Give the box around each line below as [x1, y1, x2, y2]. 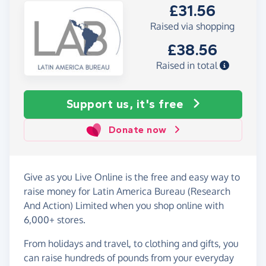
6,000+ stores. [24, 213, 85, 226]
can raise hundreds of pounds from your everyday [24, 251, 234, 264]
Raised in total [156, 59, 220, 72]
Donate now [108, 123, 167, 135]
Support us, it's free [66, 97, 183, 111]
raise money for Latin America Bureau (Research [24, 185, 230, 197]
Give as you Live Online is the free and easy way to [24, 170, 240, 183]
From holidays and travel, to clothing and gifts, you [24, 237, 239, 249]
